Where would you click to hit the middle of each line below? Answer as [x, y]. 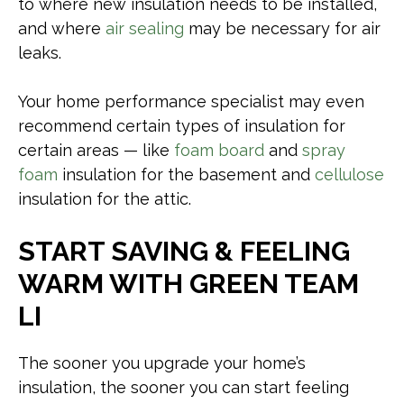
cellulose [349, 174]
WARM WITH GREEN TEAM [188, 284]
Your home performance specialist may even [191, 101]
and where [62, 28]
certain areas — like [96, 150]
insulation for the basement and [186, 174]
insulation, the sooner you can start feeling [184, 387]
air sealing [145, 28]
